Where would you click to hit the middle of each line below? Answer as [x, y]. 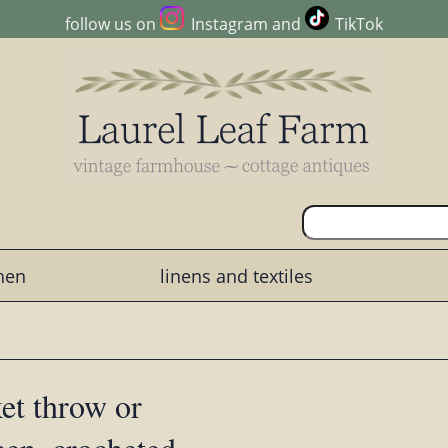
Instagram [229, 24]
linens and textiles [236, 275]
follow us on [113, 24]
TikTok [358, 24]
